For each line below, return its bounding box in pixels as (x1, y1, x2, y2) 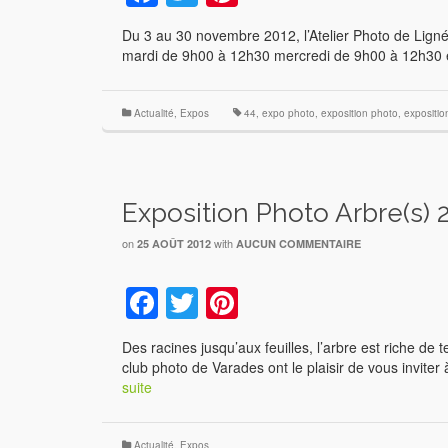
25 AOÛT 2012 (137, 236, 211, 252)
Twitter (198, 279, 292, 326)
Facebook (158, 279, 299, 326)
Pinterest (238, 279, 365, 326)
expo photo (262, 106, 315, 121)
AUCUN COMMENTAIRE (236, 236, 361, 252)
